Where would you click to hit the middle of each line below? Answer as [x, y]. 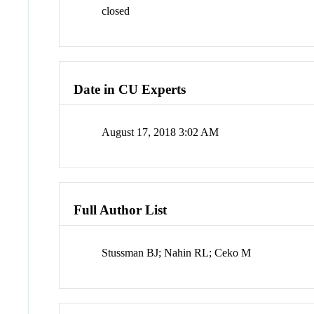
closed [116, 11]
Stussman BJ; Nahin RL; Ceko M [177, 253]
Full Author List [121, 210]
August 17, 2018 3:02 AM [161, 132]
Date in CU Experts [130, 89]
